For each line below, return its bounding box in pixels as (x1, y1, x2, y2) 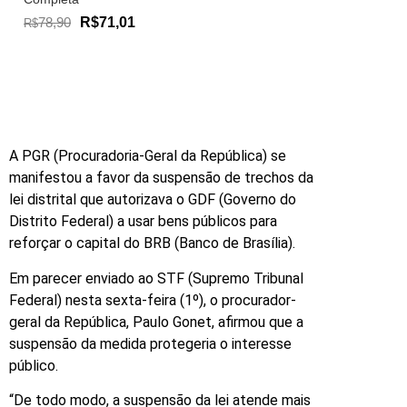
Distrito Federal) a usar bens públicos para (9, 213, 277, 231)
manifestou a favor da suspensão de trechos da (9, 169, 313, 187)
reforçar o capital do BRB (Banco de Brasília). (9, 234, 295, 253)
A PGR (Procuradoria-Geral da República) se (9, 147, 286, 165)
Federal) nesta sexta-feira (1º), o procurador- (9, 291, 296, 309)
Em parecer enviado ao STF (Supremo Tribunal (9, 269, 303, 287)
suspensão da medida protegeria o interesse (9, 334, 292, 352)
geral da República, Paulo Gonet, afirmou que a (9, 313, 303, 331)
